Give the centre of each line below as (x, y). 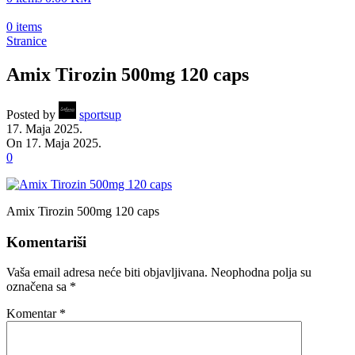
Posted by (31, 114)
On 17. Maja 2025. (54, 143)
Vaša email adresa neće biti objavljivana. (107, 273)
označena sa (38, 287)
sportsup (100, 114)
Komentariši (46, 242)
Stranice (27, 41)
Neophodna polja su (261, 273)
